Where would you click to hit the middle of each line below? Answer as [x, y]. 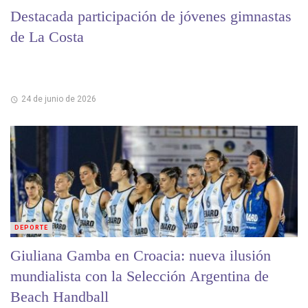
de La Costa [47, 36]
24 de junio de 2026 [58, 99]
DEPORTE [31, 227]
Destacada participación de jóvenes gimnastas [151, 16]
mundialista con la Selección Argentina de [140, 276]
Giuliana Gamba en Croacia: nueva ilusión [141, 255]
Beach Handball [59, 296]
